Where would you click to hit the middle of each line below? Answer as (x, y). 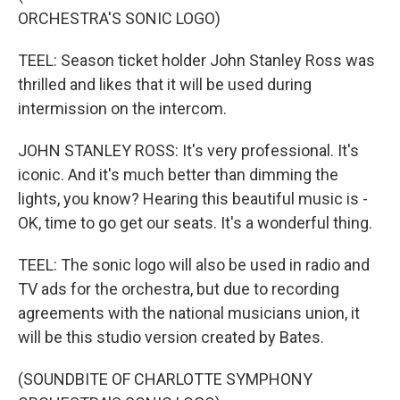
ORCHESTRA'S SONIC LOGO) (119, 18)
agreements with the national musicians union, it (189, 313)
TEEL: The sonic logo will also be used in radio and (194, 265)
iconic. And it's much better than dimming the (178, 175)
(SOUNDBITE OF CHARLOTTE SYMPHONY (165, 379)
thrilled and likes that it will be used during (165, 84)
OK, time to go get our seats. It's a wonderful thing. (195, 223)
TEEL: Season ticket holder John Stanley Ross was (196, 60)
